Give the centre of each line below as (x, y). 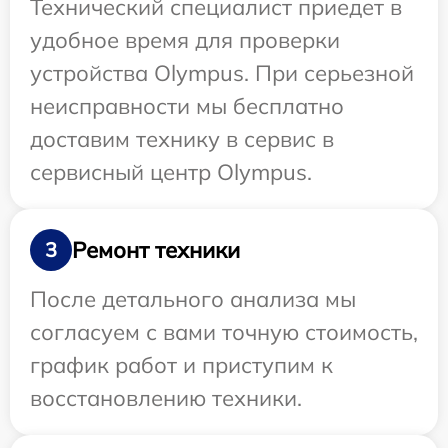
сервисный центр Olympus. (171, 172)
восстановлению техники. (166, 398)
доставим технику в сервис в (182, 139)
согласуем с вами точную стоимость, (224, 332)
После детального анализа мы (193, 299)
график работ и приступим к (181, 365)
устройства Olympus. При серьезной (222, 73)
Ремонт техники (156, 249)
